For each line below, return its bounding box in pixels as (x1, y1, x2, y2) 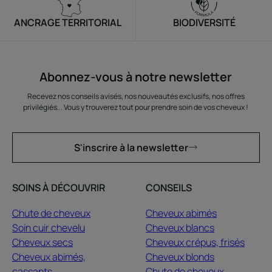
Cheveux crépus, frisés (145, 235, 245, 249)
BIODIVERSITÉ (172, 15, 236, 29)
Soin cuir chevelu (12, 220, 85, 234)
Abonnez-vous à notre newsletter (39, 68, 233, 85)
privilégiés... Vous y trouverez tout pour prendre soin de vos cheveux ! (23, 101, 249, 112)
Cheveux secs (12, 235, 73, 249)
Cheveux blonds (145, 250, 214, 263)
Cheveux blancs (145, 220, 214, 234)
